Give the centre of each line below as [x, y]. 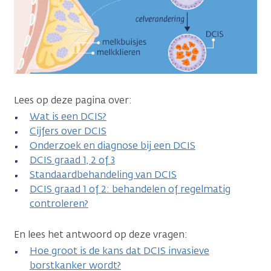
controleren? [59, 204]
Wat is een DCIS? [68, 117]
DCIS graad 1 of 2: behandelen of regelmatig [130, 189]
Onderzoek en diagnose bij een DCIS [113, 146]
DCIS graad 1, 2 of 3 [72, 160]
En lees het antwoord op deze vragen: [101, 235]
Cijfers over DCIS [68, 131]
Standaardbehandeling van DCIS [103, 175]
